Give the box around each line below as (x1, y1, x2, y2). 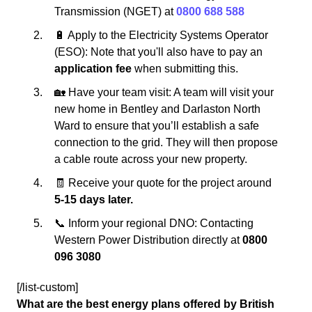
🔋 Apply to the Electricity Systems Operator (54, 29, 268, 41)
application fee (54, 63, 132, 75)
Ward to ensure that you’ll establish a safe (54, 120, 259, 132)
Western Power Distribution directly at (54, 234, 242, 246)
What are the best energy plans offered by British (17, 298, 274, 310)
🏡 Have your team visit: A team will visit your (54, 86, 274, 98)
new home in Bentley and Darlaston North (54, 103, 260, 115)
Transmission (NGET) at (54, 6, 176, 17)
